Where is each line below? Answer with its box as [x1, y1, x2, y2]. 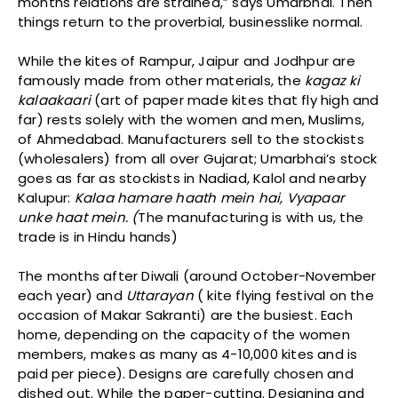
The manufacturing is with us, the [138, 208, 364, 227]
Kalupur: [18, 188, 75, 208]
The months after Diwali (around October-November [18, 267, 377, 286]
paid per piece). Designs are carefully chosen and [18, 364, 354, 384]
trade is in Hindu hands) [18, 227, 178, 247]
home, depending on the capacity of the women [18, 325, 350, 345]
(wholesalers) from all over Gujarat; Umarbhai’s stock [18, 149, 378, 169]
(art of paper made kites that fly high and [94, 91, 379, 110]
